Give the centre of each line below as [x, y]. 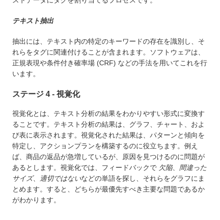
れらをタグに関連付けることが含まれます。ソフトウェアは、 [109, 52]
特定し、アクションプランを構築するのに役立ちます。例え [105, 146]
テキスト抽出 [33, 21]
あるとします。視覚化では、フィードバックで [85, 167]
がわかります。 [37, 200]
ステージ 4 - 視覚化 [46, 94]
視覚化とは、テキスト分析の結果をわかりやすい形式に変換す [109, 113]
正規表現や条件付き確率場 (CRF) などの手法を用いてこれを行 [110, 63]
